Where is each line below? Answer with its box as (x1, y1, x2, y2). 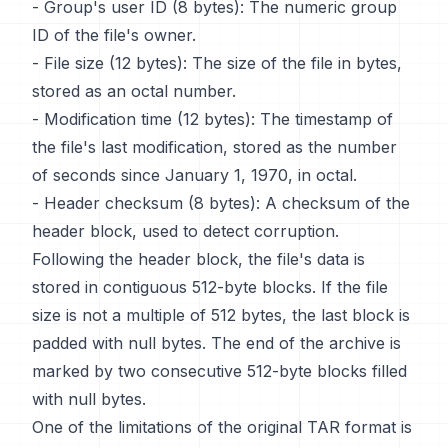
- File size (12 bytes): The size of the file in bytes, (32, 53, 402, 73)
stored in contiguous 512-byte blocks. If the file (32, 277, 388, 297)
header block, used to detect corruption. (32, 221, 339, 241)
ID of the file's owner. (32, 25, 196, 45)
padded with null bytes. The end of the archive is (32, 333, 401, 353)
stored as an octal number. (32, 81, 236, 101)
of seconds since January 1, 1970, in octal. (32, 165, 357, 185)
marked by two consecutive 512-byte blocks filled (32, 361, 407, 381)
